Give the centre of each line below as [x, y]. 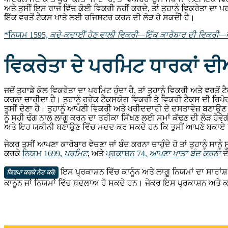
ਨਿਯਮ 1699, [43, 153]
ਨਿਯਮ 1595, [29, 35]
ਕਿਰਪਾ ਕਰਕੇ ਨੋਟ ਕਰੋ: [31, 172]
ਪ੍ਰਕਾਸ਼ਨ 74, [127, 153]
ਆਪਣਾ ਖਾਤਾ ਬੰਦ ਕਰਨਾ [185, 153]
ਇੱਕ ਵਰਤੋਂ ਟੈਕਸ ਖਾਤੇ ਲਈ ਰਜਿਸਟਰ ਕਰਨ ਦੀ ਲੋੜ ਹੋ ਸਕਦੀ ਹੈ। [99, 17]
